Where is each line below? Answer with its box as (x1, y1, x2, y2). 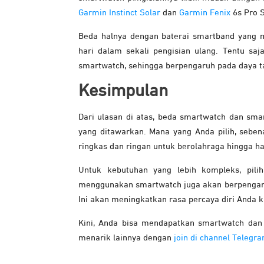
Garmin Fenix (179, 8, 230, 18)
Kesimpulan (78, 82, 168, 101)
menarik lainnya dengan (78, 233, 174, 243)
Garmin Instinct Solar (78, 8, 160, 18)
